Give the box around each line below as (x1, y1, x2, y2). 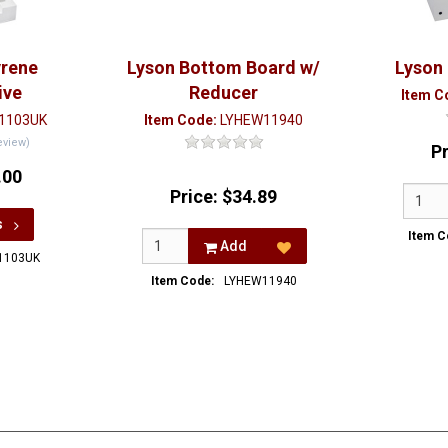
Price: (170, 186, 223, 208)
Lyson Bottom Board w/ (127, 57, 321, 79)
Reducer (189, 82, 259, 104)
